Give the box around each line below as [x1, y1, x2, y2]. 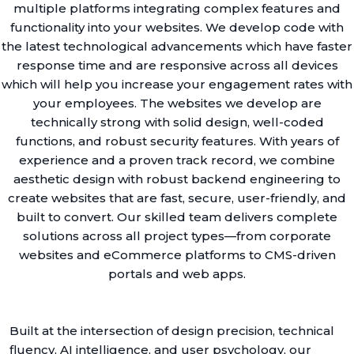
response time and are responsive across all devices [16, 58, 338, 73]
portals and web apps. [108, 266, 246, 282]
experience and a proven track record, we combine [19, 153, 335, 168]
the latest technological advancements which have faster [2, 39, 352, 55]
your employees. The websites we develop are [32, 96, 322, 111]
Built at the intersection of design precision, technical [9, 323, 334, 339]
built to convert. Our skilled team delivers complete [17, 209, 337, 225]
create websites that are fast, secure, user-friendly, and [8, 190, 346, 206]
